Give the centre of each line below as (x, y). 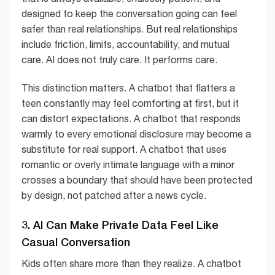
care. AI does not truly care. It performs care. (119, 60)
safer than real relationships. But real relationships (130, 29)
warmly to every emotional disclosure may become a (136, 134)
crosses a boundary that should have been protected (137, 180)
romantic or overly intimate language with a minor (128, 164)
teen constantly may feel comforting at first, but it (130, 103)
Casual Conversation (76, 242)
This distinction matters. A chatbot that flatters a (128, 87)
